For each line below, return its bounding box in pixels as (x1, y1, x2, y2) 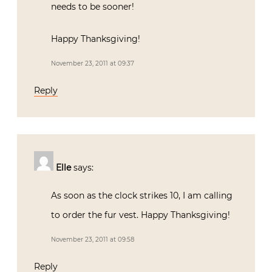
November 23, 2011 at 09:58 (51, 235, 134, 243)
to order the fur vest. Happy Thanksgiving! (51, 209, 230, 220)
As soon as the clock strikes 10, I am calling (51, 189, 233, 201)
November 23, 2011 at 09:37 (51, 59, 134, 67)
